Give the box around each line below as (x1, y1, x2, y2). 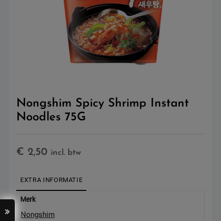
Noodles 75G (16, 111, 86, 124)
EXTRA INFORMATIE (20, 176, 83, 184)
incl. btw (51, 148, 81, 157)
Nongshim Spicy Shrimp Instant (16, 98, 189, 110)
